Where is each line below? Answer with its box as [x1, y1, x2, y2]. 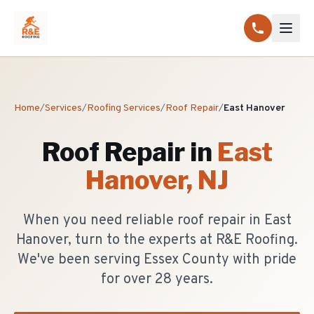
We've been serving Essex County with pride [18, 251, 296, 269]
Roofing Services [87, 102, 161, 114]
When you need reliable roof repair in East [22, 212, 292, 230]
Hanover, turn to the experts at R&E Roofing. [16, 231, 298, 250]
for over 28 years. [101, 271, 213, 289]
